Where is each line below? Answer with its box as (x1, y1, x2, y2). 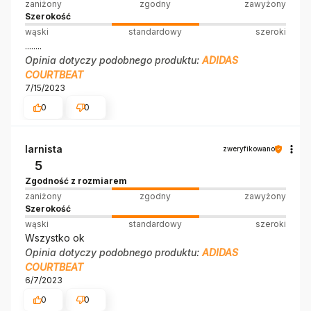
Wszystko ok (25, 232, 85, 244)
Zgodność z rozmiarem (25, 176, 127, 187)
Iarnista (25, 143, 62, 155)
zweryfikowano (223, 144, 275, 153)
